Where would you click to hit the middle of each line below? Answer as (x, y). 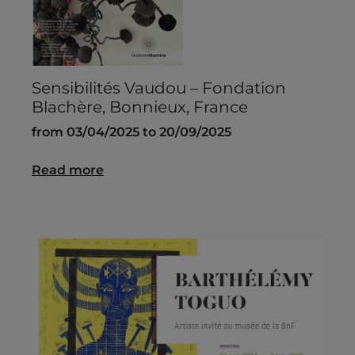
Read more (68, 170)
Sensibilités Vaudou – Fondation (159, 88)
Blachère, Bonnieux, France (140, 107)
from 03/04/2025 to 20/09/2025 (132, 132)
